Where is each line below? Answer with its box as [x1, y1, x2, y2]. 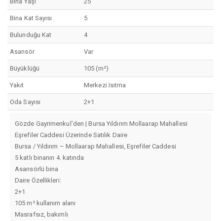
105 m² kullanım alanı [15, 199, 76, 207]
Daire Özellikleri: [15, 177, 61, 184]
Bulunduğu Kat [10, 31, 52, 39]
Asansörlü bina [15, 165, 59, 173]
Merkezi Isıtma [84, 81, 126, 89]
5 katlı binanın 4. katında [15, 154, 84, 162]
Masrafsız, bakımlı [15, 211, 68, 219]
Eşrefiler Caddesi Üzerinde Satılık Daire [15, 131, 127, 139]
